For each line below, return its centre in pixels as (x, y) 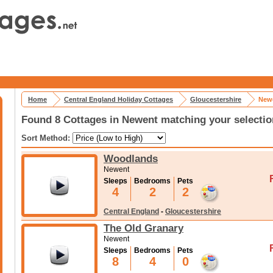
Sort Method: (47, 138)
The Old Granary (144, 228)
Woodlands (131, 158)
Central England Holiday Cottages (119, 99)
